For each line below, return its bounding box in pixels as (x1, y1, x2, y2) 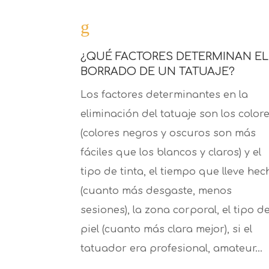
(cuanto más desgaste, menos (80, 186, 232, 197)
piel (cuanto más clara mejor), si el (80, 224, 253, 235)
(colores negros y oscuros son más (80, 128, 256, 139)
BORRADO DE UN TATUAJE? (80, 65, 235, 78)
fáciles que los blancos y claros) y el (80, 147, 262, 159)
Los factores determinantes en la (80, 89, 249, 101)
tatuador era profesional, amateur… (80, 243, 263, 255)
